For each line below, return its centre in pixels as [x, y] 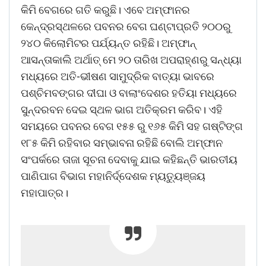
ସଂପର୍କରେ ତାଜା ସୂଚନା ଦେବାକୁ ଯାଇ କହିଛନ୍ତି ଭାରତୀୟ [129, 159]
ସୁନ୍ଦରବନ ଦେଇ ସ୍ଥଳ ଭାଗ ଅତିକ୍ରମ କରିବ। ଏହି [122, 109]
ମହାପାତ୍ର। [45, 192]
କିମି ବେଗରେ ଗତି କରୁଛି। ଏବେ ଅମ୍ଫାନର [105, 9]
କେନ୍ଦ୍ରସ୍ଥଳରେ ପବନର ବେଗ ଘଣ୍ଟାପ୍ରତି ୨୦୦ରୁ [126, 26]
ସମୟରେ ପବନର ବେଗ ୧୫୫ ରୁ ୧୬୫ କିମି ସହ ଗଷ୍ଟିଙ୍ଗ [132, 126]
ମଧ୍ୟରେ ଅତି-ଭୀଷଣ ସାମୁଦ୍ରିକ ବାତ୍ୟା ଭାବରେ [118, 76]
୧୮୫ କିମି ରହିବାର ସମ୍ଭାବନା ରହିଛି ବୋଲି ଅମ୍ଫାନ [122, 142]
